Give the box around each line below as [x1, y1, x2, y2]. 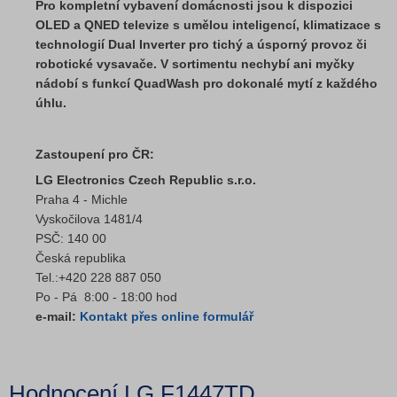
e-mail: [35, 308, 80, 323]
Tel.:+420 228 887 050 [35, 269, 161, 284]
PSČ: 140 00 [35, 230, 106, 245]
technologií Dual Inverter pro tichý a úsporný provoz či [35, 36, 367, 51]
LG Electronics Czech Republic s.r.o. [35, 172, 256, 187]
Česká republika [35, 250, 126, 265]
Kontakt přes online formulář [80, 308, 253, 323]
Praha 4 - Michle [35, 191, 128, 206]
